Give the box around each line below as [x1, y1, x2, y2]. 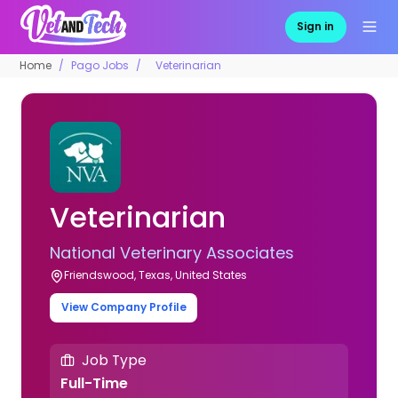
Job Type [81, 351, 147, 370]
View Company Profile [60, 299, 187, 315]
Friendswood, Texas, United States [64, 267, 248, 283]
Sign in [297, 19, 335, 35]
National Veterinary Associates [50, 241, 295, 264]
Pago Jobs [71, 57, 130, 73]
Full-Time [60, 372, 128, 394]
